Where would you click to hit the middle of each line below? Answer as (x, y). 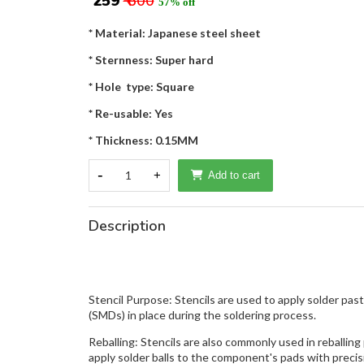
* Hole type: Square (141, 86)
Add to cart (234, 175)
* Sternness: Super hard (151, 59)
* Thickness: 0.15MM (143, 140)
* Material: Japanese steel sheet (174, 32)
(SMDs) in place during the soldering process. (202, 314)
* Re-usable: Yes (130, 113)
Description (127, 225)
